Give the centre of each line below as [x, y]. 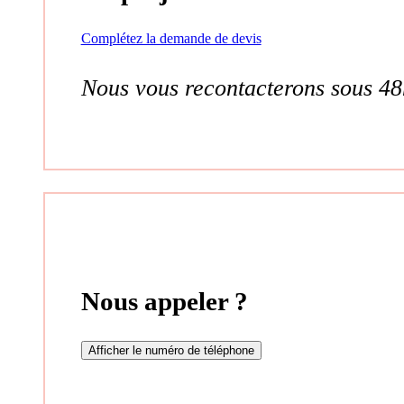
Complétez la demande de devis [171, 39]
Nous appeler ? [164, 301]
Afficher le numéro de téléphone [171, 350]
